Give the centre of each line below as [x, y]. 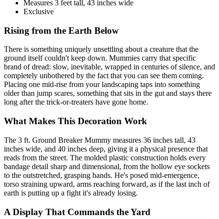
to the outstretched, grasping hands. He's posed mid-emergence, [102, 175]
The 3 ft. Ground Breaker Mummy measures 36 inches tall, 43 [100, 140]
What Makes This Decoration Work [76, 121]
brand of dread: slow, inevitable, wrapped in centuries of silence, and [109, 67]
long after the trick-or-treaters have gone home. [76, 102]
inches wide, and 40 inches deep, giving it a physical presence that [106, 149]
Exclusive [39, 11]
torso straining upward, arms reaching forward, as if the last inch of [107, 184]
